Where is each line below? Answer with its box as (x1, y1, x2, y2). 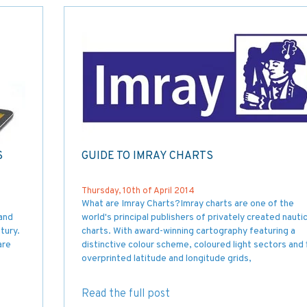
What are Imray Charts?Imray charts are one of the (81, 197, 294, 210)
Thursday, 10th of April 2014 (81, 185, 195, 197)
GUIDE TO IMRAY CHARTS (81, 149, 213, 163)
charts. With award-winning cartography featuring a (81, 225, 295, 237)
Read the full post (81, 286, 170, 301)
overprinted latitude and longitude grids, (81, 252, 251, 265)
